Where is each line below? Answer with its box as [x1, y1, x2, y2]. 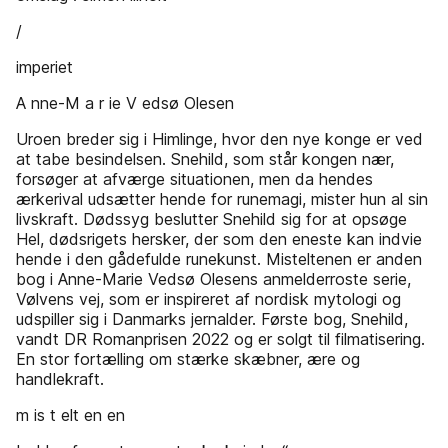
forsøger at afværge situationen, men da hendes [16, 169, 373, 189]
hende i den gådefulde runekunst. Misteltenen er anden [16, 249, 422, 269]
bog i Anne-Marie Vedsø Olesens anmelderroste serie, [16, 269, 411, 289]
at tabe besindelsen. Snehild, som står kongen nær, [16, 149, 394, 169]
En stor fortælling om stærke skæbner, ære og [16, 349, 360, 369]
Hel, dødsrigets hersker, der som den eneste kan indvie [16, 229, 422, 249]
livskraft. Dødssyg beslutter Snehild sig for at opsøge [16, 209, 407, 229]
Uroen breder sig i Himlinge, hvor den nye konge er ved [16, 129, 423, 149]
